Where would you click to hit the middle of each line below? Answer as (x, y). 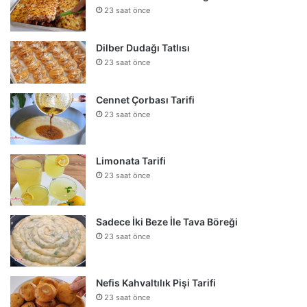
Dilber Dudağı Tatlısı (143, 47)
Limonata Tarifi (131, 160)
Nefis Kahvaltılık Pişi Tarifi (156, 282)
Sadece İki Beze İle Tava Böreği (167, 221)
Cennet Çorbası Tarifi (145, 99)
